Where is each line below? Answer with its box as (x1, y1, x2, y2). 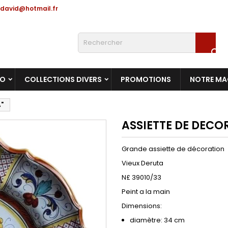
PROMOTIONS (121, 74, 171, 84)
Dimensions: (122, 201, 162, 211)
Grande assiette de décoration (122, 144, 224, 154)
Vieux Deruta (122, 158, 163, 168)
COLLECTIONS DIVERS (24, 74, 102, 84)
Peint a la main (122, 187, 170, 196)
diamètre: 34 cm (130, 215, 185, 225)
